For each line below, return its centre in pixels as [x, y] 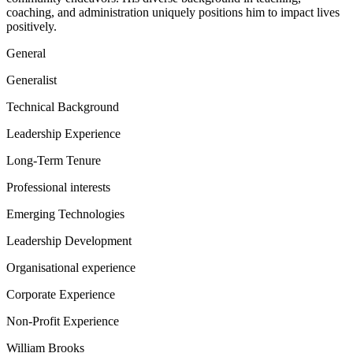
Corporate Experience [61, 294]
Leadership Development [69, 241]
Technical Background [63, 107]
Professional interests [58, 187]
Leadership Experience [63, 134]
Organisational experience [71, 268]
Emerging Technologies [65, 214]
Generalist [32, 80]
